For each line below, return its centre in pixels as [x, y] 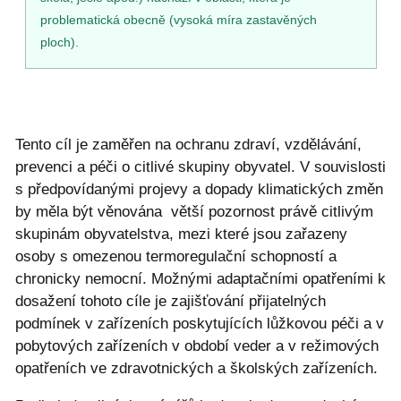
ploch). [62, 42]
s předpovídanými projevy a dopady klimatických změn [199, 189]
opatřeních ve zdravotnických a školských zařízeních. [196, 368]
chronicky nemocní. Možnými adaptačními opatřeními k [200, 278]
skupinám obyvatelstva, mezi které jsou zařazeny [181, 234]
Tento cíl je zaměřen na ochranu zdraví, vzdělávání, [188, 144]
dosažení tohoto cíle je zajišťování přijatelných [171, 301]
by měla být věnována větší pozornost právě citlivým [194, 211]
